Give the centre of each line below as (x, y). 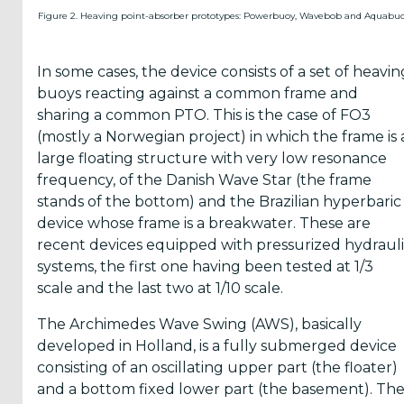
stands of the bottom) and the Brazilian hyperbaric (219, 202)
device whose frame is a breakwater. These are (204, 223)
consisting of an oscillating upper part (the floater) (217, 367)
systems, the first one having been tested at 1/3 (205, 266)
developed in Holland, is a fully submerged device (217, 346)
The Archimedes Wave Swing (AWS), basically (199, 324)
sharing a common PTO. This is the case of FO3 (204, 115)
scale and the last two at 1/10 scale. (160, 288)
